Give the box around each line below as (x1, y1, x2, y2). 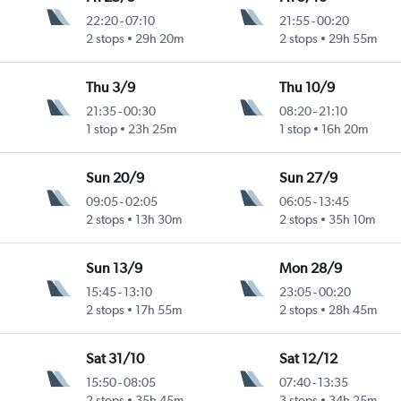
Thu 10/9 (278, 79, 335, 97)
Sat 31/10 (86, 350, 145, 368)
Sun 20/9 (86, 169, 145, 187)
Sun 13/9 (86, 260, 143, 277)
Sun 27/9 (278, 169, 337, 187)
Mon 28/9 (278, 260, 342, 277)
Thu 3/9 (86, 79, 136, 97)
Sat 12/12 (278, 350, 337, 368)
